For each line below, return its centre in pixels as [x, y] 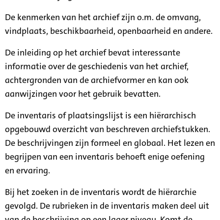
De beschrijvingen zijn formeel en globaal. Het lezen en [110, 143]
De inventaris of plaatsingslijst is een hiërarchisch [100, 115]
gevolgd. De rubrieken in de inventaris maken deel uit [107, 206]
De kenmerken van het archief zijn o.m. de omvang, [103, 17]
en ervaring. [27, 170]
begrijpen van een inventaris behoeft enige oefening [105, 156]
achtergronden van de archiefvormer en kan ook [97, 80]
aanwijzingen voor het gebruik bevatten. [83, 94]
